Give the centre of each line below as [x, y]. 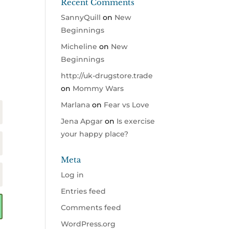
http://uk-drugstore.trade [107, 75]
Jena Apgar [82, 121]
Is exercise [136, 121]
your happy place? [95, 134]
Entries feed [84, 191]
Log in [73, 175]
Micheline [79, 46]
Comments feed [91, 207]
